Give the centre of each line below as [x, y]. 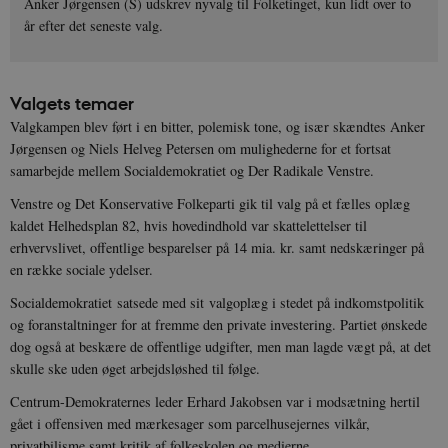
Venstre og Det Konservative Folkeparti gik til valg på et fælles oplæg [210, 203]
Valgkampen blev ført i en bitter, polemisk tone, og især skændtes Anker [217, 126]
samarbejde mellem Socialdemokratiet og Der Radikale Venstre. [192, 170]
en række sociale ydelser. [81, 269]
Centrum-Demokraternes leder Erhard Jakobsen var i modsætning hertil [215, 401]
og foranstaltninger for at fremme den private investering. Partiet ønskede [218, 324]
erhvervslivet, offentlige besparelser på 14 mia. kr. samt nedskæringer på [217, 247]
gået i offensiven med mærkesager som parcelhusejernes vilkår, [190, 423]
